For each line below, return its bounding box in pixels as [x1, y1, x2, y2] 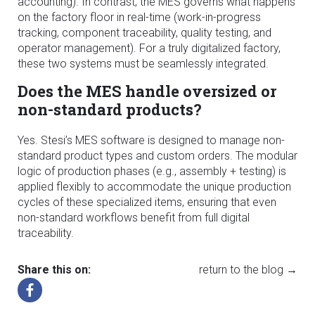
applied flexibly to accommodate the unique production [18, 179, 291, 193]
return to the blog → [199, 262, 297, 276]
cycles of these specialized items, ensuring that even [18, 195, 276, 209]
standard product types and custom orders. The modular [18, 148, 297, 162]
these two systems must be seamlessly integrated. [18, 56, 269, 70]
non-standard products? [18, 98, 202, 120]
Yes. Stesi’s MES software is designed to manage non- [18, 133, 285, 147]
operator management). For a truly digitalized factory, [18, 41, 281, 55]
